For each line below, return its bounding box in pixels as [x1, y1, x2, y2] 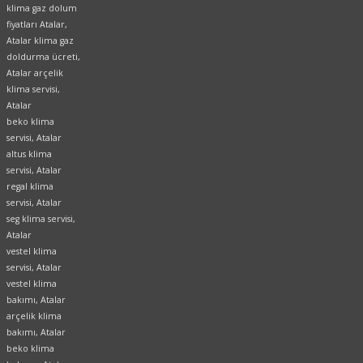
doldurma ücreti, [6, 51, 80, 63]
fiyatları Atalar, [6, 19, 67, 31]
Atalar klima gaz [6, 35, 74, 47]
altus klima [6, 148, 52, 160]
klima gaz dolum [6, 2, 77, 15]
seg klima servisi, [6, 213, 75, 225]
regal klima [6, 181, 53, 193]
